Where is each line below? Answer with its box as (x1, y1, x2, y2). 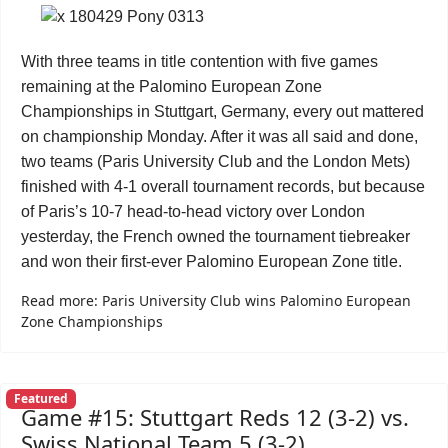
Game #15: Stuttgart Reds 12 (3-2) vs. (21, 402, 409, 432)
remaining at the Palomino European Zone (21, 78, 322, 95)
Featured (13, 390, 68, 408)
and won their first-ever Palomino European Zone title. (21, 253, 402, 270)
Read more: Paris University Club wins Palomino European (21, 291, 411, 310)
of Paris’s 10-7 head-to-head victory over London (21, 203, 365, 220)
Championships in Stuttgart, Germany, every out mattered (21, 103, 424, 120)
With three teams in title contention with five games (21, 53, 378, 70)
